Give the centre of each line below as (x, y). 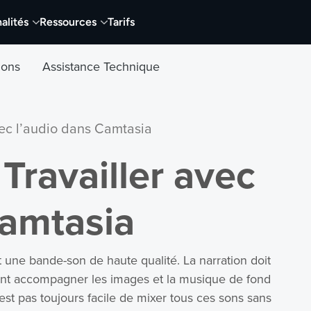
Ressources (68, 22)
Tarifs (121, 22)
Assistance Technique (101, 67)
